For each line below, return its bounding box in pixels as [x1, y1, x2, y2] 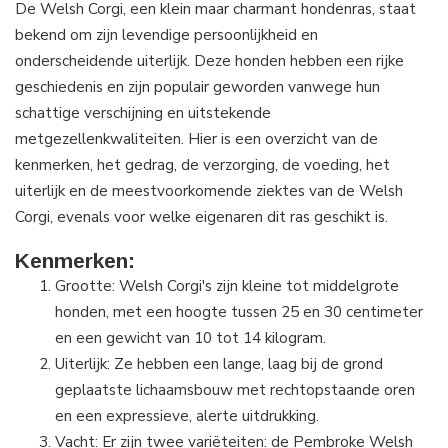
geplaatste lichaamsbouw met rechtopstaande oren [55, 379, 415, 401]
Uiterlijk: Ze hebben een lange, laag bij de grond [55, 353, 383, 375]
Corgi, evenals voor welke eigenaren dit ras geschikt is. [15, 206, 388, 227]
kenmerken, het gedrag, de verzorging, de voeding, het [15, 154, 390, 175]
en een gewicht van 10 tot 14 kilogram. [55, 327, 326, 349]
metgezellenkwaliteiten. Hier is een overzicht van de [15, 128, 378, 149]
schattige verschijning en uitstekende [15, 102, 271, 123]
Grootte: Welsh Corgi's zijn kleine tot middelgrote [55, 275, 399, 297]
